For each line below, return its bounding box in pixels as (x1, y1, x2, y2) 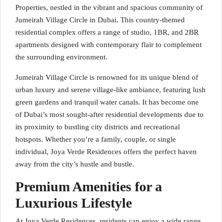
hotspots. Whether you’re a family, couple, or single (15, 135, 176, 143)
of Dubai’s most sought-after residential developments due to (15, 111, 204, 118)
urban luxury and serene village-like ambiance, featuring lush (15, 86, 206, 94)
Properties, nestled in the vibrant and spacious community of (15, 3, 203, 11)
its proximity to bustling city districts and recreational (15, 123, 180, 131)
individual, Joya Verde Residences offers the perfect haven (15, 148, 197, 156)
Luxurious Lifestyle (15, 195, 132, 211)
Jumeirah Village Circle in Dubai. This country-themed (15, 16, 185, 24)
